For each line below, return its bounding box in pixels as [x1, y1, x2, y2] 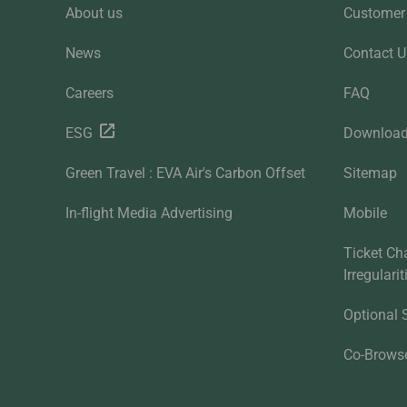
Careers [65, 84, 114, 103]
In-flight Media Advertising [65, 204, 233, 223]
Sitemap [343, 164, 398, 183]
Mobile [343, 204, 388, 223]
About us [65, 5, 123, 23]
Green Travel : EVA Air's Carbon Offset [65, 164, 305, 183]
